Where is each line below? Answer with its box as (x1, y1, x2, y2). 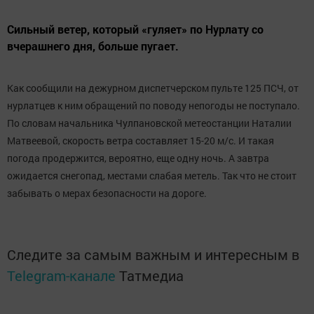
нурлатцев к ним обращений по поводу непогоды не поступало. (7, 99, 300, 113)
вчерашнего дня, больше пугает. (7, 39, 179, 54)
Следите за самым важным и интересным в (7, 245, 299, 264)
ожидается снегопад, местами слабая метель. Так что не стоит (7, 169, 296, 183)
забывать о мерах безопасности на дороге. (7, 186, 207, 200)
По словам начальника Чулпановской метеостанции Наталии (7, 116, 292, 130)
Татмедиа (119, 266, 184, 285)
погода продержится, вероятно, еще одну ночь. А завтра (7, 151, 269, 165)
